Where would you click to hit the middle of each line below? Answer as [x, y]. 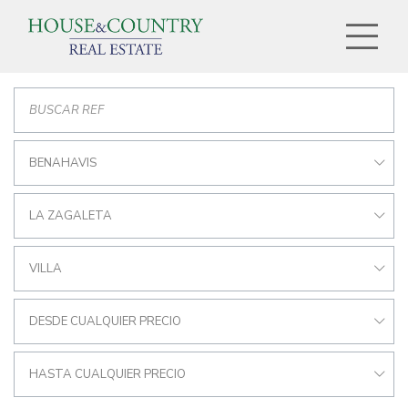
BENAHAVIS [63, 163]
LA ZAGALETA [71, 216]
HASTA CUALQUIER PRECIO [107, 374]
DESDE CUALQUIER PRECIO [105, 321]
